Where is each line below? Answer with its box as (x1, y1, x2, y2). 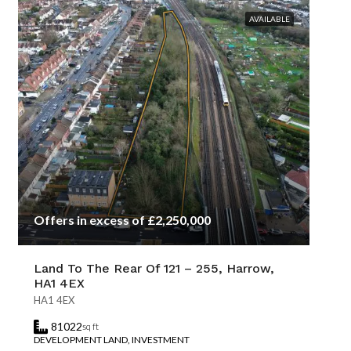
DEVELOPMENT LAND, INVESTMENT (34, 334, 190, 346)
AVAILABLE (249, 14, 290, 24)
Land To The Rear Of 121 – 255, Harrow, (34, 261, 274, 276)
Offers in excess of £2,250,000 (34, 212, 211, 227)
